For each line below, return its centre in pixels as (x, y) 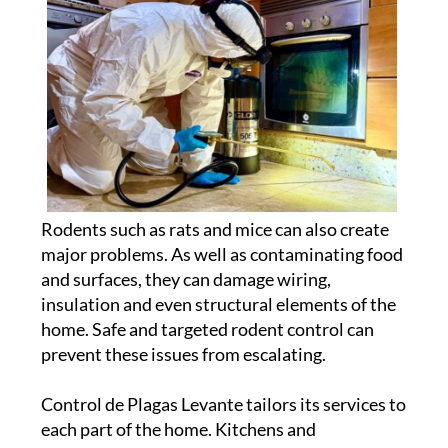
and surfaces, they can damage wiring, (185, 278)
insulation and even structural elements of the (218, 303)
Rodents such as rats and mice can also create (214, 228)
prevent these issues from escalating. (183, 353)
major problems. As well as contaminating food (221, 253)
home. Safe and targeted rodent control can (207, 328)
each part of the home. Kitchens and (178, 428)
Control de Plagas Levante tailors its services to (223, 403)
